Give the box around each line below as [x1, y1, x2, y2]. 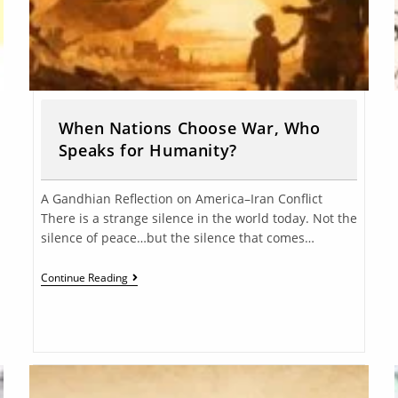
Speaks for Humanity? [58, 139, 237, 161]
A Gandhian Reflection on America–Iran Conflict [40, 189, 322, 207]
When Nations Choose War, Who [58, 116, 321, 139]
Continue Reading [40, 269, 128, 285]
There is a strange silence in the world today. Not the [40, 209, 357, 227]
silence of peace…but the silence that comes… [40, 228, 314, 246]
